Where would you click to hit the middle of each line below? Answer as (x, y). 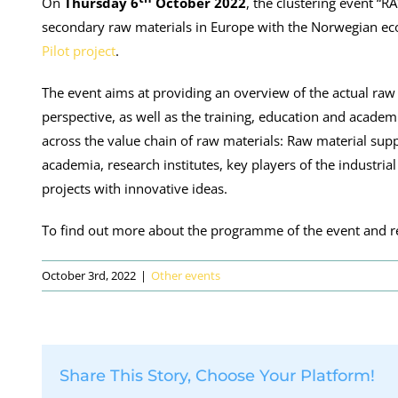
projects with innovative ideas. (135, 189)
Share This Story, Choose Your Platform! (217, 376)
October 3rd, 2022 (89, 276)
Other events (186, 276)
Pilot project (79, 51)
